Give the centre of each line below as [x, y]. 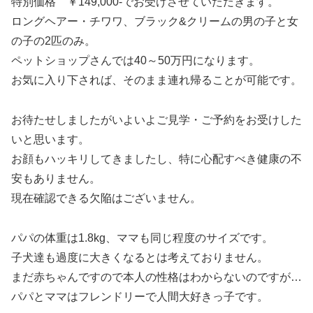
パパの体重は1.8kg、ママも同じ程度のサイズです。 [142, 238]
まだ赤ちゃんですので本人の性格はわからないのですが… [156, 277]
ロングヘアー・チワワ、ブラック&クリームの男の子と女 [155, 22]
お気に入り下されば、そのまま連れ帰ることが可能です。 [156, 80]
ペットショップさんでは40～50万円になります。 [136, 61]
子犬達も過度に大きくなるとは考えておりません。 [140, 257]
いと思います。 [50, 140]
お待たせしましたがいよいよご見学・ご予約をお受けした [156, 120]
